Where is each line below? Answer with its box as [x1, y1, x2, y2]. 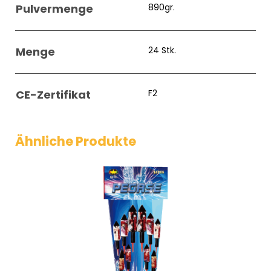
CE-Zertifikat [16, 87, 91, 102]
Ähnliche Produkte [15, 132, 136, 150]
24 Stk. [148, 44, 176, 56]
